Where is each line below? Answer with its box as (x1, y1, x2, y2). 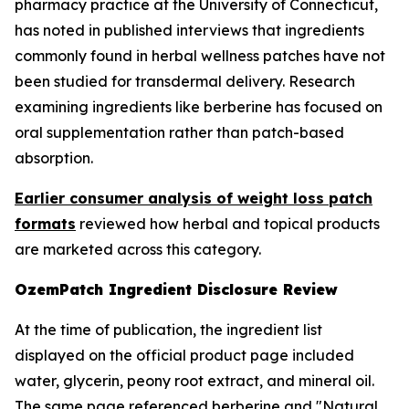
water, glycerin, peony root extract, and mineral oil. (15, 372, 374, 390)
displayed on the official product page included (15, 346, 354, 364)
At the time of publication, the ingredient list (15, 320, 322, 339)
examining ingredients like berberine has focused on (15, 98, 383, 116)
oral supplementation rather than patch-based (15, 123, 344, 142)
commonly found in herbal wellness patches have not (15, 47, 385, 65)
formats (15, 215, 76, 233)
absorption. (15, 149, 93, 167)
